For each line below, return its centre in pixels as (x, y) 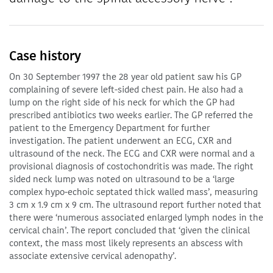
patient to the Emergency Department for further (109, 128)
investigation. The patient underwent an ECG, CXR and (120, 141)
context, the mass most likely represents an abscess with (126, 243)
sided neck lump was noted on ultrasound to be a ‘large (122, 179)
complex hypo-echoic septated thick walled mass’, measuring (133, 192)
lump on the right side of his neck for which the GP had (122, 102)
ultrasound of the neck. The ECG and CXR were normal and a (132, 154)
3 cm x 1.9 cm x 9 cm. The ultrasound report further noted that (135, 205)
